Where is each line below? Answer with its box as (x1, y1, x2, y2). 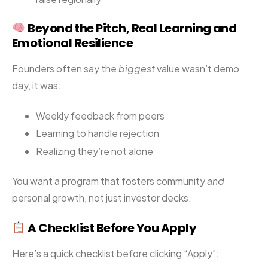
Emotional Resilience (12, 34, 133, 51)
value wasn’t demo (155, 62, 239, 75)
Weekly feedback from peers (36, 109, 165, 122)
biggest (118, 62, 155, 75)
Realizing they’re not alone (36, 145, 153, 158)
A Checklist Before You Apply (25, 220, 197, 237)
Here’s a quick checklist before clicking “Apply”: (12, 247, 219, 260)
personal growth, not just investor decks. (12, 191, 191, 205)
